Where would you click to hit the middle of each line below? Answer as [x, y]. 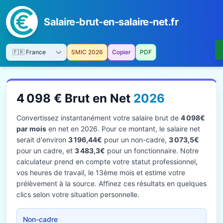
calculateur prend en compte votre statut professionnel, [107, 162]
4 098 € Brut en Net [75, 98]
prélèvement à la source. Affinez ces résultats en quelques [111, 183]
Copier [121, 52]
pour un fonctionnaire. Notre [152, 151]
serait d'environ [42, 140]
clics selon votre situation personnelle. [78, 194]
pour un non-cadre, [135, 140]
